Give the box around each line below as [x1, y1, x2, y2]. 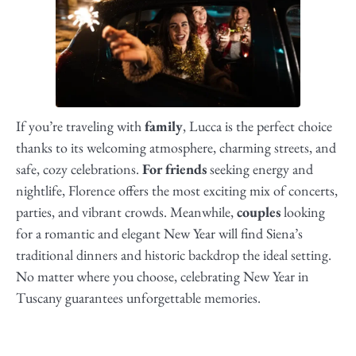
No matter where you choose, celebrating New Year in [16, 267, 309, 286]
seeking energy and [207, 160, 313, 179]
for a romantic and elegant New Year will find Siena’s [16, 224, 303, 243]
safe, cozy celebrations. [16, 160, 142, 179]
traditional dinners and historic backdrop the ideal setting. [16, 246, 331, 265]
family [145, 117, 183, 136]
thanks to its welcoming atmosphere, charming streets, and [16, 138, 336, 157]
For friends [142, 160, 207, 179]
